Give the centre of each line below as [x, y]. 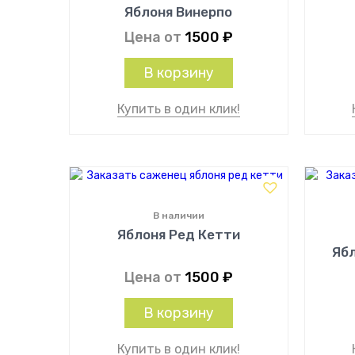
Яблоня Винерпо [179, 12]
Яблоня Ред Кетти [178, 235]
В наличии [178, 216]
